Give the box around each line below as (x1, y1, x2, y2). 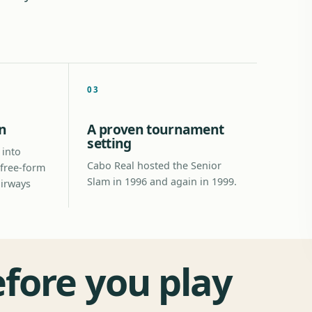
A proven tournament (87, 120, 224, 139)
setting (87, 134, 132, 153)
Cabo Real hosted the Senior (87, 159, 222, 172)
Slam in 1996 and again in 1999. (87, 175, 237, 188)
